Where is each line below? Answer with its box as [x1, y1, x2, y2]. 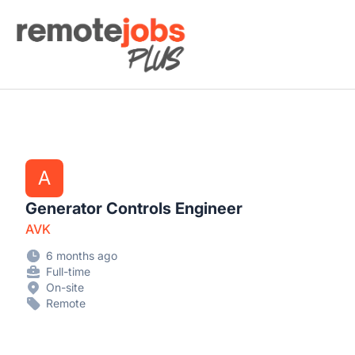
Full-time [46, 265, 90, 278]
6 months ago [46, 249, 117, 262]
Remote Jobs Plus [12, 13, 117, 29]
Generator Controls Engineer [25, 199, 242, 218]
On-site [46, 281, 84, 294]
